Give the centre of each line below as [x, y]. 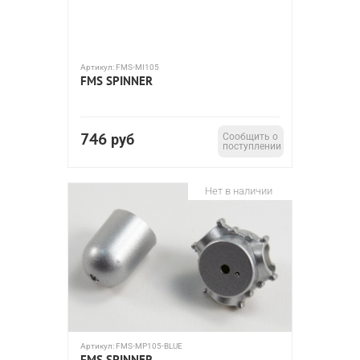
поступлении [252, 146]
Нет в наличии [239, 191]
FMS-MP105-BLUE [149, 346]
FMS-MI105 [137, 67]
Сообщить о [250, 137]
